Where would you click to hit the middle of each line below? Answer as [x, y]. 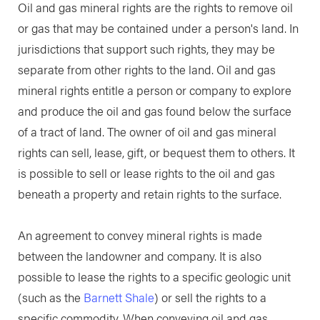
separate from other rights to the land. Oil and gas [146, 69]
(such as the [50, 297]
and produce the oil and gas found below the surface [154, 110]
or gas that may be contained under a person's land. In [158, 27]
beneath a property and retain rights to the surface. [149, 193]
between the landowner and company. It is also [139, 256]
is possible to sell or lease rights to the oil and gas [146, 172]
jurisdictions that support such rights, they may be [146, 48]
